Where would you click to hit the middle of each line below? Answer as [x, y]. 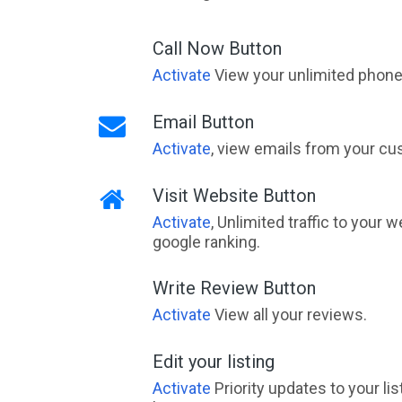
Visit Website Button [234, 196]
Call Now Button [217, 48]
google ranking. [206, 242]
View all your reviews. [288, 315]
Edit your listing [213, 362]
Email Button [203, 122]
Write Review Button [234, 288]
